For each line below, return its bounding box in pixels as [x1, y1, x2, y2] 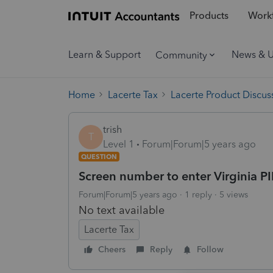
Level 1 [103, 138, 134, 150]
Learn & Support [68, 49, 141, 60]
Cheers [98, 244, 126, 255]
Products [189, 10, 229, 22]
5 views [219, 189, 248, 200]
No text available [79, 203, 165, 217]
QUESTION [81, 152, 117, 161]
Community [155, 49, 207, 61]
